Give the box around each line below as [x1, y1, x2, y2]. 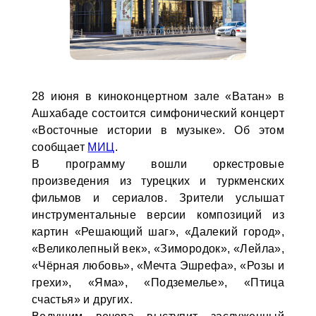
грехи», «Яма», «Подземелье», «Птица [31, 276, 285, 288]
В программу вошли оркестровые [31, 158, 285, 170]
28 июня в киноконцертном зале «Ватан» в [31, 90, 285, 102]
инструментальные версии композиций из [31, 209, 285, 221]
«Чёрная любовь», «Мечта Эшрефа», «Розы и [31, 260, 285, 272]
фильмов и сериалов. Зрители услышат [31, 192, 285, 204]
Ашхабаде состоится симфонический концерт [31, 107, 285, 119]
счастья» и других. [31, 293, 133, 305]
